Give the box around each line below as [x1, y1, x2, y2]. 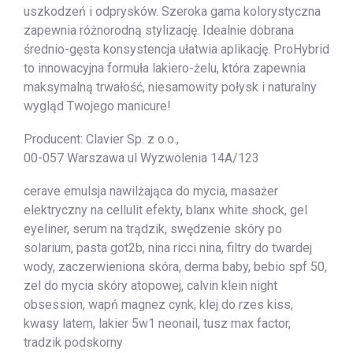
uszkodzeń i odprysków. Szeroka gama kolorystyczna [24, 3, 321, 19]
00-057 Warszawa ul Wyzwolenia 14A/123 [24, 150, 259, 165]
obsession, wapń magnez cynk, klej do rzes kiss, [24, 296, 293, 312]
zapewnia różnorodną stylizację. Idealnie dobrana [24, 22, 294, 38]
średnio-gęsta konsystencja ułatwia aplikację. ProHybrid [24, 41, 329, 57]
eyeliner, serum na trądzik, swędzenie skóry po [24, 221, 282, 236]
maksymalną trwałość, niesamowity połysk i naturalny [24, 79, 317, 95]
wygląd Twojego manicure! [24, 98, 171, 113]
